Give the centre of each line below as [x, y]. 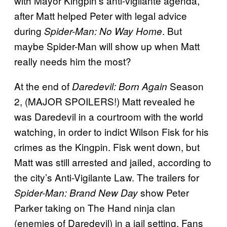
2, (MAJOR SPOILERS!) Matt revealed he [105, 101]
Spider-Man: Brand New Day [76, 193]
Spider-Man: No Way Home [103, 31]
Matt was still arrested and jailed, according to [113, 162]
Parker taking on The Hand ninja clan [95, 208]
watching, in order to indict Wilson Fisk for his [111, 132]
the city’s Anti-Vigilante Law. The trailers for [107, 177]
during [29, 31]
